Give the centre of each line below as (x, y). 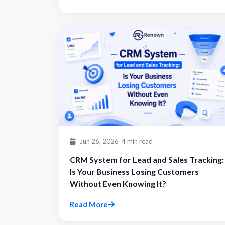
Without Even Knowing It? (118, 184)
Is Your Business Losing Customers (134, 172)
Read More (89, 204)
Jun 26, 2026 (98, 141)
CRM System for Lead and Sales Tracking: (147, 159)
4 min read (137, 141)
